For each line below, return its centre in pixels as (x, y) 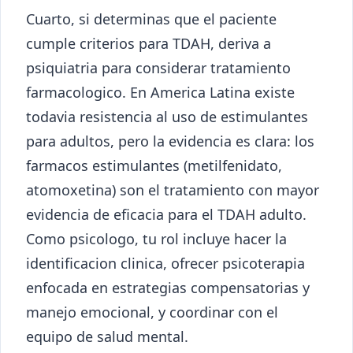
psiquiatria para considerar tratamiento (158, 67)
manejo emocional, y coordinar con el (152, 312)
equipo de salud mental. (107, 336)
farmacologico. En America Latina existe (160, 92)
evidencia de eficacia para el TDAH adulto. (166, 214)
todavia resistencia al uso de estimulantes (167, 116)
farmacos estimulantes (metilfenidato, (154, 165)
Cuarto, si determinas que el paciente (151, 19)
